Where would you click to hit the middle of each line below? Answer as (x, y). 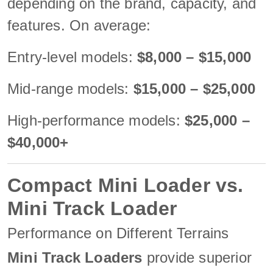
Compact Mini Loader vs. (126, 185)
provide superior (197, 257)
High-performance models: (96, 120)
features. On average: (79, 25)
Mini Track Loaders (75, 257)
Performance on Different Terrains (118, 233)
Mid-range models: (70, 88)
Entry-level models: (72, 57)
